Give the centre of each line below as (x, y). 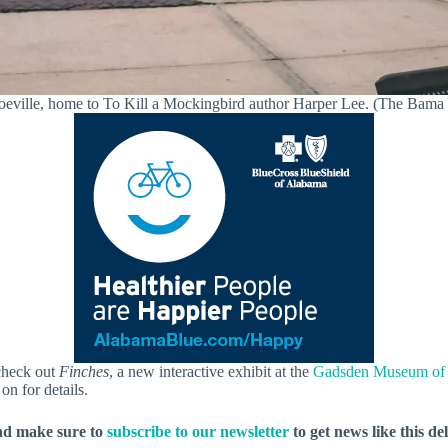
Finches (84, 371)
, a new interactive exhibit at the (211, 371)
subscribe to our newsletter (197, 431)
